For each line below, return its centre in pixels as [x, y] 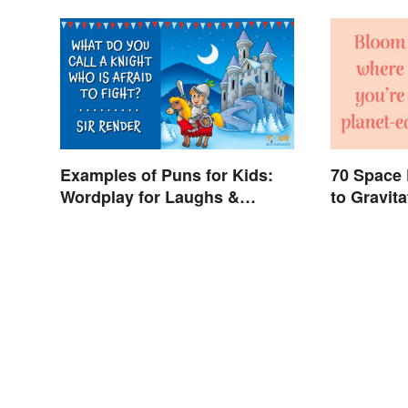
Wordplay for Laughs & [150, 197]
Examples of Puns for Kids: [167, 175]
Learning [95, 219]
